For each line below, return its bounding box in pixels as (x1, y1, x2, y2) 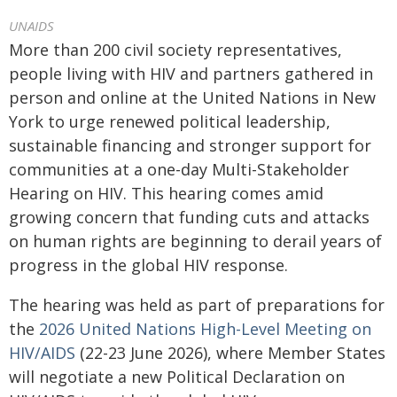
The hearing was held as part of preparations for (9, 294, 385, 315)
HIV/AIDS (9, 342, 75, 363)
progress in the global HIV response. (9, 254, 288, 276)
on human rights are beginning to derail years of (9, 230, 382, 252)
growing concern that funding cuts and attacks (9, 206, 370, 228)
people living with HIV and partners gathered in (9, 63, 373, 84)
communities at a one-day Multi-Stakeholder (9, 159, 349, 180)
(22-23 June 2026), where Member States (75, 342, 385, 363)
